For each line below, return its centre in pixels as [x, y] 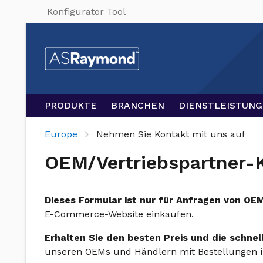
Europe [61, 134]
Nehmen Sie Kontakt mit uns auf [171, 134]
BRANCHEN [138, 105]
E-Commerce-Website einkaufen [118, 214]
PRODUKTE [71, 105]
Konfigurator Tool [86, 11]
